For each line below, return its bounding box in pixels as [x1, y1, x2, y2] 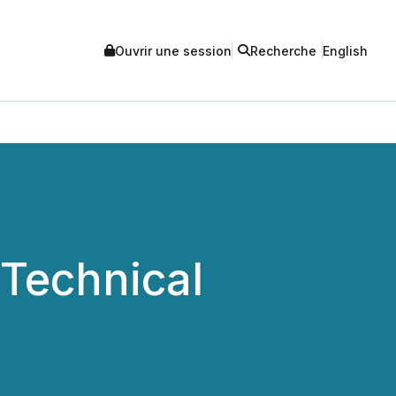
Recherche [250, 42, 316, 58]
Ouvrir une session [115, 42, 232, 58]
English [323, 42, 368, 58]
